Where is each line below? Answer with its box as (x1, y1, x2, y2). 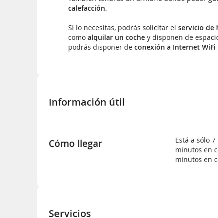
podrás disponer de (68, 42, 134, 52)
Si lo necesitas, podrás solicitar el (68, 23, 178, 33)
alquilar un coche (88, 33, 145, 42)
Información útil (49, 95, 125, 109)
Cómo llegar (49, 137, 102, 150)
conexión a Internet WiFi (134, 42, 216, 52)
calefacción (68, 3, 105, 13)
